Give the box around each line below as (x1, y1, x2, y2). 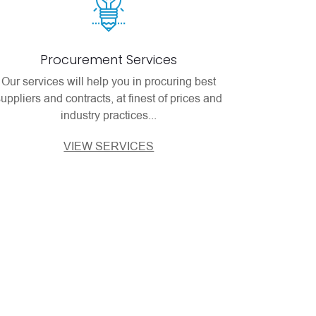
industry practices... (61, 108, 157, 123)
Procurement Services (40, 51, 178, 68)
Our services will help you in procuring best (1, 74, 217, 90)
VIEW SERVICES (63, 139, 154, 154)
